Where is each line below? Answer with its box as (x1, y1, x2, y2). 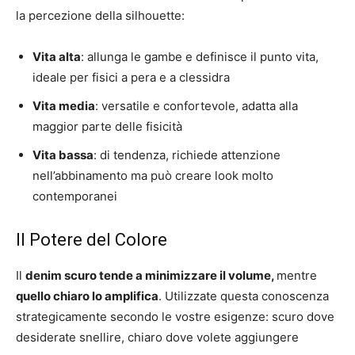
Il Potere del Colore (16, 229, 167, 250)
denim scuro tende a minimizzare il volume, (25, 267, 277, 283)
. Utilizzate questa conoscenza (158, 288, 329, 303)
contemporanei (32, 188, 117, 204)
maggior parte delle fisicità (32, 118, 182, 134)
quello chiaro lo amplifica (16, 288, 158, 303)
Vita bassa (32, 147, 94, 162)
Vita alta (32, 48, 81, 64)
